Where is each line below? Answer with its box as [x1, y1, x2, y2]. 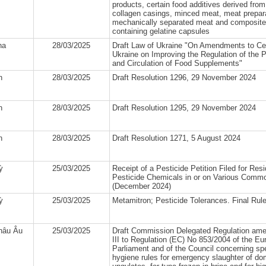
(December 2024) [112, 182, 171, 191]
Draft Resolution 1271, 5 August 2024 [112, 134, 240, 142]
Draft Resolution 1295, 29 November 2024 [112, 103, 256, 112]
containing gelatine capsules [112, 27, 210, 36]
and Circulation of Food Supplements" [112, 59, 242, 68]
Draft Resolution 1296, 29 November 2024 [112, 73, 256, 82]
